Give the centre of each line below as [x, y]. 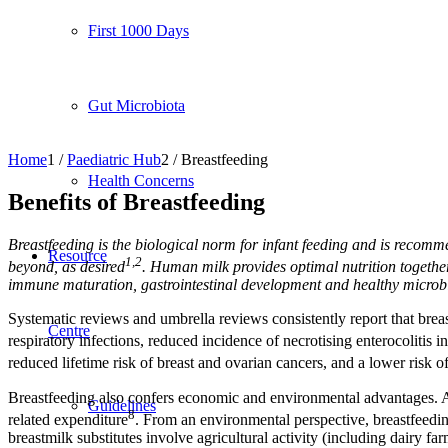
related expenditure [68, 419]
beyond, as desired [66, 266]
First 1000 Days [138, 30]
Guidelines [122, 405]
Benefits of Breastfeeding [136, 201]
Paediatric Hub [114, 159]
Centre [69, 330]
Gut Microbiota [136, 105]
